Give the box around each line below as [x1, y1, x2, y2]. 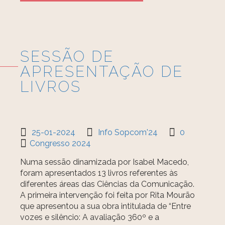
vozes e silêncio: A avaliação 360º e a [20, 212, 160, 222]
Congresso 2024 [30, 139, 91, 148]
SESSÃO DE [20, 48, 115, 65]
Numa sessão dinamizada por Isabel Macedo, [20, 157, 189, 167]
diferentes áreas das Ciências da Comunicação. [20, 179, 197, 189]
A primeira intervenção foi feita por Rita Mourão [20, 190, 195, 200]
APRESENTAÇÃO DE [20, 63, 184, 80]
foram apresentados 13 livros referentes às [20, 168, 178, 178]
